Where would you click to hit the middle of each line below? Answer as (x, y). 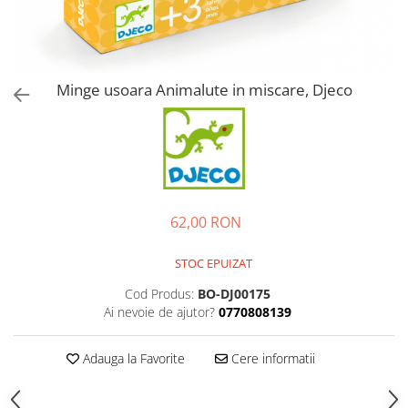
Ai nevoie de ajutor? (159, 312)
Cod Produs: (159, 294)
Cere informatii (271, 358)
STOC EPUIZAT (212, 263)
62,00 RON (206, 222)
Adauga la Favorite (132, 358)
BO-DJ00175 (234, 294)
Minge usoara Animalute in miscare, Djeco (204, 90)
